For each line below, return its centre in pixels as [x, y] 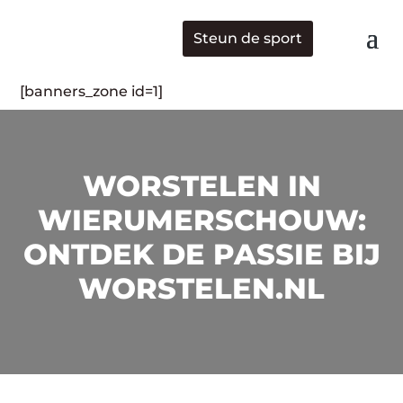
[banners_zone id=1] [92, 91]
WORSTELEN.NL [201, 288]
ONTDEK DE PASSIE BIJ [201, 254]
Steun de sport [247, 38]
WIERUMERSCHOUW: [201, 219]
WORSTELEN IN [201, 185]
